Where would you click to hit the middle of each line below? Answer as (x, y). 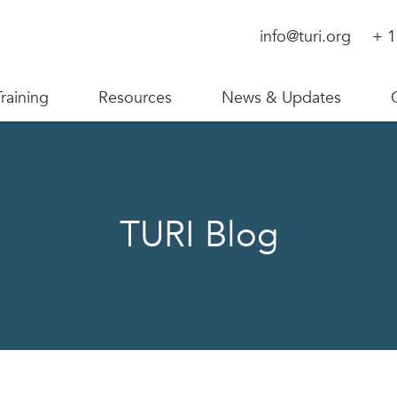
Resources (135, 98)
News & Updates (281, 98)
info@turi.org (305, 37)
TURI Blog (198, 235)
